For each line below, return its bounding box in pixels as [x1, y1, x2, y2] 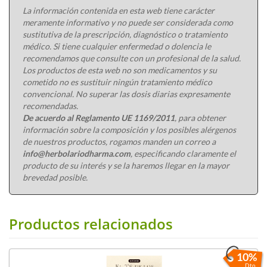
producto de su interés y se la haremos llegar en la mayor [23, 160, 229, 170]
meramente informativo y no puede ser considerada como [23, 17, 233, 27]
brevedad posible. [23, 172, 88, 182]
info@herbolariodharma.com [23, 148, 131, 159]
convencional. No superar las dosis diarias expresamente [23, 88, 230, 99]
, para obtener [175, 112, 226, 123]
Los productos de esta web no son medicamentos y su [23, 64, 217, 75]
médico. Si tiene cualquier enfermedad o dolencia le [23, 41, 211, 51]
